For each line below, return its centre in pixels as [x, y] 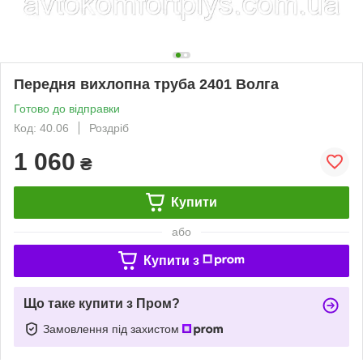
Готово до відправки [67, 108]
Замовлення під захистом [113, 329]
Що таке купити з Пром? [102, 303]
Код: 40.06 [41, 128]
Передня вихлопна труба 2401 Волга [146, 84]
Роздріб [109, 128]
